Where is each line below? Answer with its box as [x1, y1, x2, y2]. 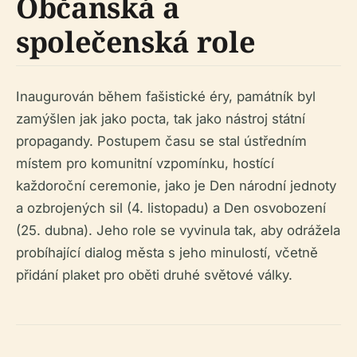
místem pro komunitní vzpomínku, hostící [16, 155, 274, 171]
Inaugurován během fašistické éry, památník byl [16, 88, 316, 104]
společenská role [16, 22, 256, 61]
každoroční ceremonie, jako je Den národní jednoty [16, 178, 336, 194]
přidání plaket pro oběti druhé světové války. [16, 267, 292, 283]
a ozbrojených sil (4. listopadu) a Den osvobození [16, 200, 326, 216]
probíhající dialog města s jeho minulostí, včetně [16, 245, 318, 261]
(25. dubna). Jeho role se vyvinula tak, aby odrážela [16, 222, 340, 238]
